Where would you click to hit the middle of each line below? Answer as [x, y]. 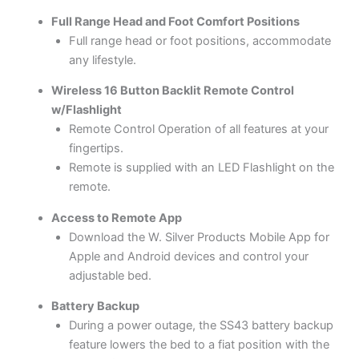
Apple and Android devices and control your [188, 256]
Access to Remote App [116, 218]
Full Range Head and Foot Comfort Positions [175, 21]
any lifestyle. [102, 60]
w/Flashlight [86, 110]
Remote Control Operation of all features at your [198, 129]
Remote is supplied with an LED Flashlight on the [201, 168]
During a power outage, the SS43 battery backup [201, 326]
